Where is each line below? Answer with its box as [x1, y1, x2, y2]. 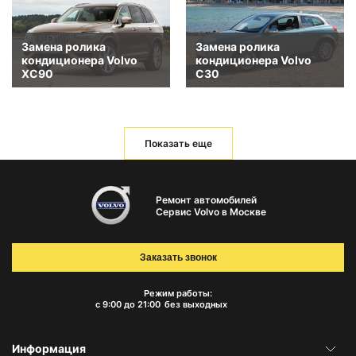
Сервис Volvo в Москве [155, 205, 266, 218]
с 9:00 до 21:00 [95, 299, 161, 311]
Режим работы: [144, 288, 212, 300]
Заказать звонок [139, 252, 217, 264]
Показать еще [144, 137, 212, 150]
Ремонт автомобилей [155, 193, 257, 206]
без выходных [164, 299, 227, 311]
